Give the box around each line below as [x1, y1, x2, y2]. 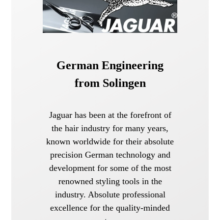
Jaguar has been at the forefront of [49, 110, 171, 120]
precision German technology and [50, 149, 170, 160]
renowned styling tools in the [58, 176, 162, 186]
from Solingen [74, 77, 146, 90]
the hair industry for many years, [52, 123, 168, 133]
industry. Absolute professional [55, 189, 165, 199]
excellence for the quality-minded [50, 202, 170, 213]
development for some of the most [49, 163, 171, 173]
